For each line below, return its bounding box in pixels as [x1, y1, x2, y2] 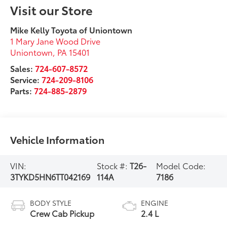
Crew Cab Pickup [30, 207, 95, 219]
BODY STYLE [30, 197, 72, 208]
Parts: [10, 84, 34, 96]
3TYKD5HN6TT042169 [10, 170, 91, 182]
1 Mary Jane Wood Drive [10, 34, 101, 47]
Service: [10, 73, 42, 85]
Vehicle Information [10, 132, 105, 146]
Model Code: [156, 159, 206, 171]
